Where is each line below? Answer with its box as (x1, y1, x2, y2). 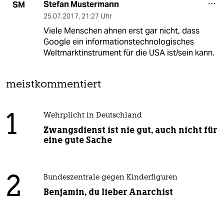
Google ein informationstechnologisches (43, 36, 194, 47)
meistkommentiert (6, 79, 101, 90)
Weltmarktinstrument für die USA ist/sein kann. (43, 47, 214, 58)
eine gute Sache (43, 134, 112, 146)
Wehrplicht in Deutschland (43, 112, 142, 120)
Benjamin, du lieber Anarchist (43, 186, 173, 198)
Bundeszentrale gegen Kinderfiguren (43, 174, 177, 182)
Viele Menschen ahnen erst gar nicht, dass (43, 25, 199, 36)
